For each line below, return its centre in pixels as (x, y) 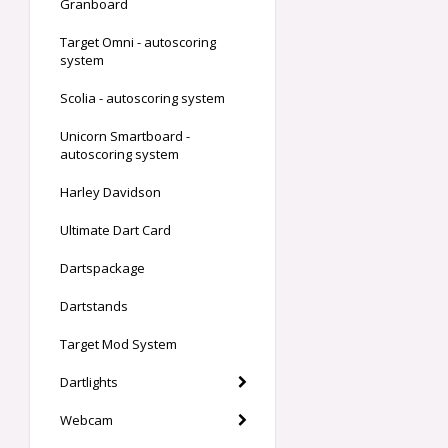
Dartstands (94, 306)
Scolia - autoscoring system (142, 98)
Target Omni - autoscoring (138, 42)
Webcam (86, 420)
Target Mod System (118, 344)
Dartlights (89, 382)
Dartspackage (102, 268)
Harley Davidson (110, 192)
